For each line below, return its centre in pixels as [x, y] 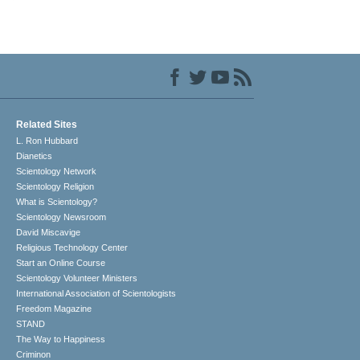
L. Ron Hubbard [47, 141]
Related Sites [47, 125]
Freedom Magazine [54, 309]
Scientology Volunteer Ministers [77, 278]
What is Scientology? [57, 202]
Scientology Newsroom [61, 217]
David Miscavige [49, 233]
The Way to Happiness [61, 340]
